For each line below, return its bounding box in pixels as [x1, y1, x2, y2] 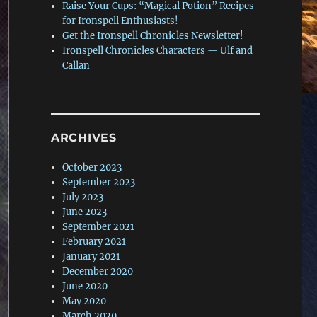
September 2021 [62, 221, 135, 234]
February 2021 [62, 236, 127, 248]
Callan [62, 59, 91, 72]
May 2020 [62, 295, 107, 308]
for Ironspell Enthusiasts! [62, 15, 179, 28]
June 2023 [62, 206, 108, 219]
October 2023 [62, 161, 122, 174]
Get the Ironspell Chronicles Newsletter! [62, 30, 244, 42]
